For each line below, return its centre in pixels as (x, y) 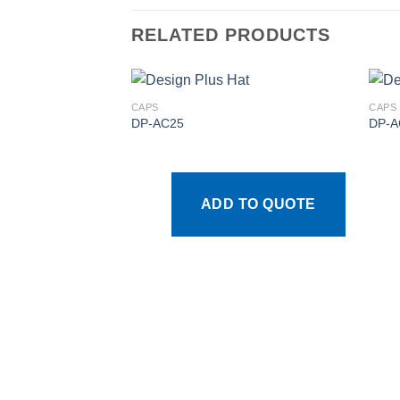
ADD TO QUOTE (258, 204)
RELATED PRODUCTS (231, 35)
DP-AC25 (157, 124)
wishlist (320, 161)
